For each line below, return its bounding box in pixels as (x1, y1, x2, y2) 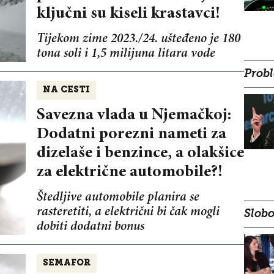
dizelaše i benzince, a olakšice (36, 145, 244, 162)
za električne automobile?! (36, 164, 223, 181)
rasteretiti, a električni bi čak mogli (36, 206, 220, 220)
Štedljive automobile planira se (36, 191, 199, 205)
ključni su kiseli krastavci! (36, 6, 220, 23)
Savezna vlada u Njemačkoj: (36, 107, 231, 124)
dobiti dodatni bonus (36, 221, 144, 234)
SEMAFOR (42, 259, 91, 268)
